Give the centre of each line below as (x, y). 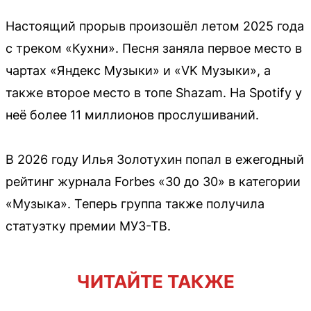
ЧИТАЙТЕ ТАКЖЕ (155, 281)
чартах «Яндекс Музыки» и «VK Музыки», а (138, 70)
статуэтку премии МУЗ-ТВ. (88, 226)
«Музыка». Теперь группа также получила (135, 203)
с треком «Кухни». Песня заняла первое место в (154, 48)
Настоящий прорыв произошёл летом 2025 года (155, 26)
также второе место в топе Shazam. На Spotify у (154, 92)
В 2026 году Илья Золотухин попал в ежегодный (155, 159)
